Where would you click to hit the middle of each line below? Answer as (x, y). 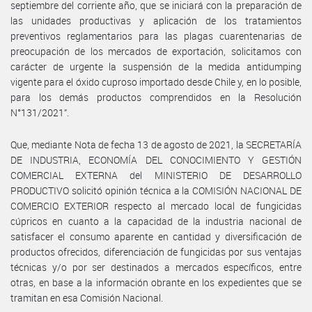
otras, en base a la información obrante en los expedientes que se (156, 282)
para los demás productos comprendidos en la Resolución (156, 97)
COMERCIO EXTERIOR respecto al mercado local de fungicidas (156, 205)
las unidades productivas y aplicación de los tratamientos (156, 20)
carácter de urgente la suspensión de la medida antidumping (156, 66)
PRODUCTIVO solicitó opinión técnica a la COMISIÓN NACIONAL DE (156, 190)
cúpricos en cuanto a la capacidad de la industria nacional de (156, 221)
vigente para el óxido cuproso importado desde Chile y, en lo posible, (156, 81)
